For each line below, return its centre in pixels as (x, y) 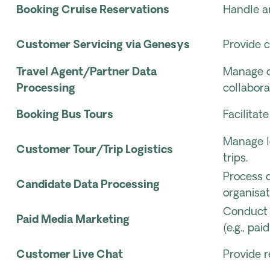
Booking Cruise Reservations (93, 11)
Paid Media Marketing (73, 220)
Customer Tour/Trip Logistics (95, 150)
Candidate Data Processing (88, 185)
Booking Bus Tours (65, 115)
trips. (235, 159)
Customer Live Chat (70, 255)
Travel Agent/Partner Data (86, 73)
